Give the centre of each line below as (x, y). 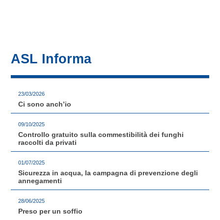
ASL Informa (51, 58)
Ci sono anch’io (45, 104)
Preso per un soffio (51, 211)
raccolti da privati (48, 142)
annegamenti (40, 180)
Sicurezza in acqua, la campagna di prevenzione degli (108, 173)
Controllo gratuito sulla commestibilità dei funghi (101, 134)
